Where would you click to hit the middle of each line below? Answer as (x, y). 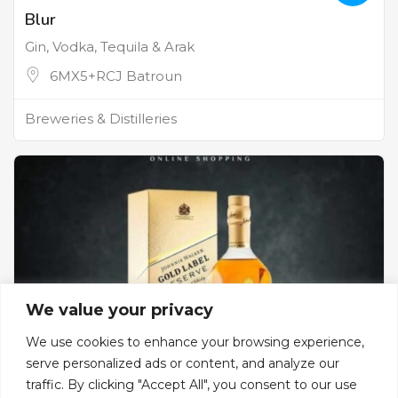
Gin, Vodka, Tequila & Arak (110, 47)
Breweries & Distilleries (101, 119)
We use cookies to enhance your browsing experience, (195, 342)
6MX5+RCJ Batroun (116, 76)
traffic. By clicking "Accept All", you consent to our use (191, 384)
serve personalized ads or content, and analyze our (183, 363)
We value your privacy (119, 310)
